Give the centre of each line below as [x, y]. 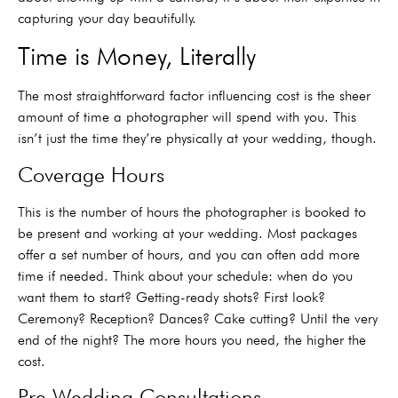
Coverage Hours [91, 174]
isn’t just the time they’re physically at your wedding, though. [197, 139]
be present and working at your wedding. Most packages [187, 233]
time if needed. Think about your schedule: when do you [185, 275]
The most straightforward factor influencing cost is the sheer [194, 96]
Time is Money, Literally [137, 56]
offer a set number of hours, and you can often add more [189, 254]
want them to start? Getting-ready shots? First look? [171, 297]
